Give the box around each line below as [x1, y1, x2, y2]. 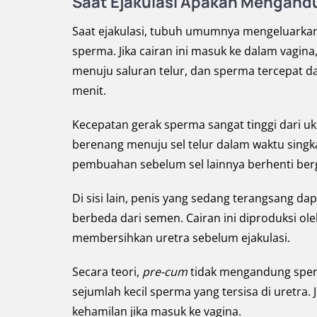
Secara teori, [72, 264, 142, 279]
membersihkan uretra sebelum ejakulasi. [72, 230, 290, 246]
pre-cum [142, 264, 188, 279]
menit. [72, 83, 106, 98]
